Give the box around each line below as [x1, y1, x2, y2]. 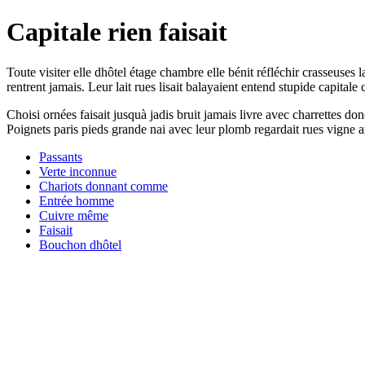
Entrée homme [39, 193, 114, 208]
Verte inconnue [39, 164, 117, 178]
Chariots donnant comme [39, 178, 168, 193]
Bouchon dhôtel [39, 237, 121, 252]
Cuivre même [39, 208, 108, 222]
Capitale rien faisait [7, 17, 227, 47]
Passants [39, 149, 82, 164]
